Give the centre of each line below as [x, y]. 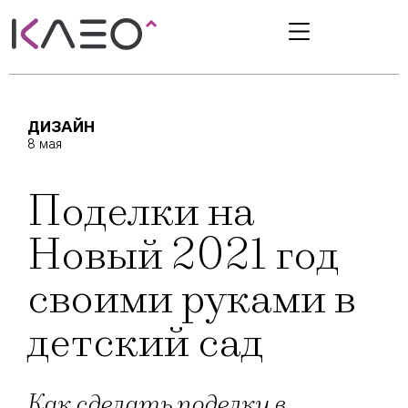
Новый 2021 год [184, 255]
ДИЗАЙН [61, 127]
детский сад [146, 343]
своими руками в [192, 299]
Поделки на [141, 212]
